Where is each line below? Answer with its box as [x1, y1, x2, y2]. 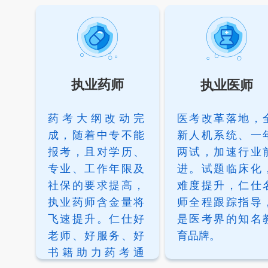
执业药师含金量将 [48, 196, 144, 209]
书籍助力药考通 [48, 246, 144, 259]
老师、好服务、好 [48, 230, 144, 242]
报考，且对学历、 [48, 146, 144, 159]
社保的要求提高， [48, 179, 144, 192]
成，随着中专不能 [48, 129, 144, 142]
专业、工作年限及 [48, 163, 144, 175]
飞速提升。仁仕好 [48, 213, 144, 226]
